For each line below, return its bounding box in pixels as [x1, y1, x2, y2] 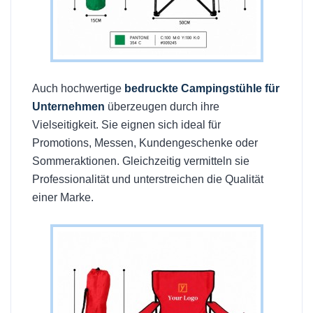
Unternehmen [32, 101, 105, 113]
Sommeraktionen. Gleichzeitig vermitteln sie [32, 155, 249, 168]
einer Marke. [32, 191, 94, 204]
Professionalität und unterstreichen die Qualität [32, 173, 263, 186]
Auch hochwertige [32, 82, 124, 95]
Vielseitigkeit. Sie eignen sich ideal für [32, 119, 221, 131]
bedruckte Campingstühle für [124, 82, 279, 95]
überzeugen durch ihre [105, 101, 219, 113]
